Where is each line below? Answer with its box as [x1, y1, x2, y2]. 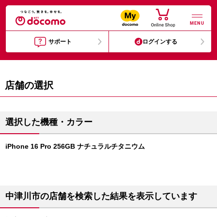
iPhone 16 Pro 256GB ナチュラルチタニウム [5, 142, 145, 150]
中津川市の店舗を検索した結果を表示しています [5, 191, 197, 201]
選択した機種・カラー [5, 117, 93, 127]
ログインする [142, 38, 178, 45]
